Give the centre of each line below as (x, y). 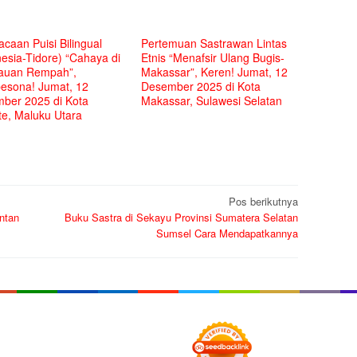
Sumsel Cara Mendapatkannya (227, 233)
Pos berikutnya (263, 201)
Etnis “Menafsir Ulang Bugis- (213, 57)
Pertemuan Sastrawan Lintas (214, 43)
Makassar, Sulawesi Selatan (212, 100)
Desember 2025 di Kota (201, 86)
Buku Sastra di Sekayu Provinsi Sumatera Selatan (181, 217)
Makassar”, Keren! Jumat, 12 (215, 71)
